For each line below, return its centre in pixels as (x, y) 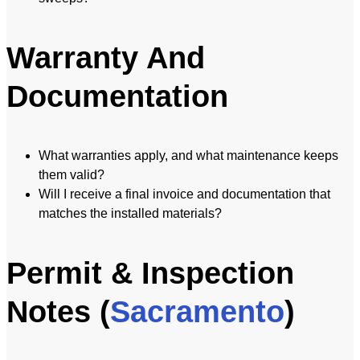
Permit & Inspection (150, 274)
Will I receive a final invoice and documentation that (184, 194)
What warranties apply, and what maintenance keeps (188, 156)
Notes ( (58, 312)
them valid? (72, 175)
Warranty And (106, 58)
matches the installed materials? (130, 214)
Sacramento (197, 312)
